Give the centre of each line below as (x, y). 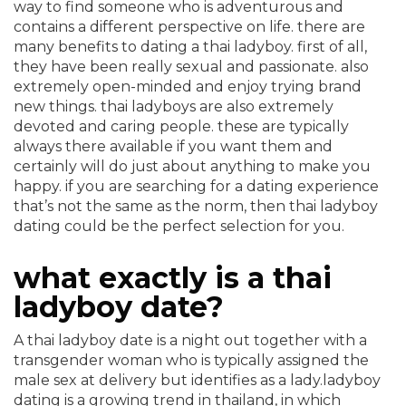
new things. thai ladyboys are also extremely (174, 106)
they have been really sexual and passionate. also (191, 67)
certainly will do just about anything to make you (192, 166)
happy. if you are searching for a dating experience (196, 186)
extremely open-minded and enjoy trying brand (188, 87)
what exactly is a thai (173, 278)
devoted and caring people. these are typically (181, 126)
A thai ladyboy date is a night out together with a (190, 340)
